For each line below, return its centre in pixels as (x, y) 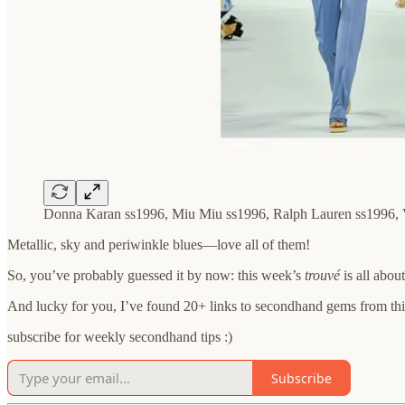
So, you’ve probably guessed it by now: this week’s (156, 276)
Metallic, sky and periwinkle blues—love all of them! (159, 245)
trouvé (322, 276)
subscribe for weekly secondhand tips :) (120, 337)
